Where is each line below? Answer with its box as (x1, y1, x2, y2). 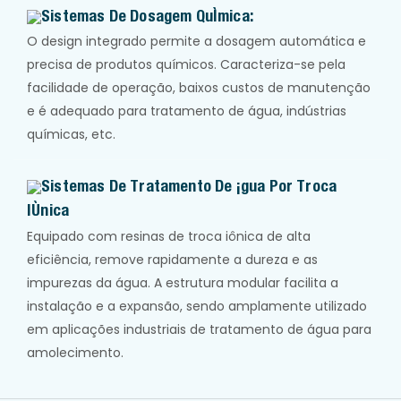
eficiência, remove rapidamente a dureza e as (27, 250, 318, 269)
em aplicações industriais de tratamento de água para (27, 320, 371, 338)
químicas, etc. (27, 125, 115, 144)
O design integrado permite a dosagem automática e (27, 32, 366, 51)
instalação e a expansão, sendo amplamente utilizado (27, 296, 367, 315)
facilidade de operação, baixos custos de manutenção (27, 79, 371, 98)
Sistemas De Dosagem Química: (41, 6, 254, 26)
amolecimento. (27, 343, 124, 362)
